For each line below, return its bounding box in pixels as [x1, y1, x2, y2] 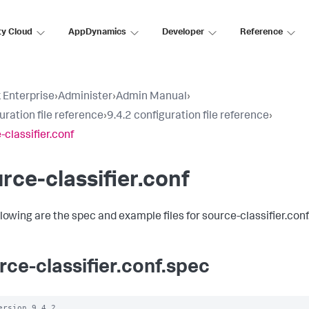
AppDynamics [68, 28, 126, 37]
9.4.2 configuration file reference [107, 111, 269, 122]
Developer [162, 28, 204, 37]
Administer [58, 92, 112, 103]
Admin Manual [116, 92, 187, 103]
